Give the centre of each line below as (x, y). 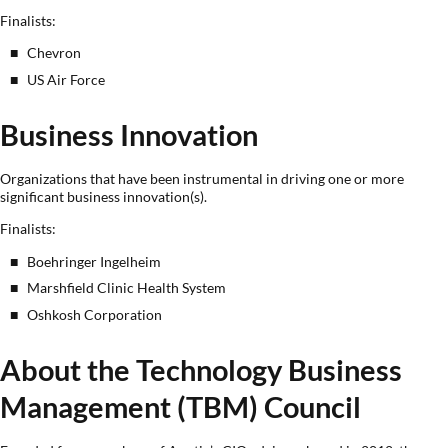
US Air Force (66, 79)
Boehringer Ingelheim (94, 261)
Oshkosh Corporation (95, 314)
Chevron (54, 53)
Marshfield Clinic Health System (127, 288)
